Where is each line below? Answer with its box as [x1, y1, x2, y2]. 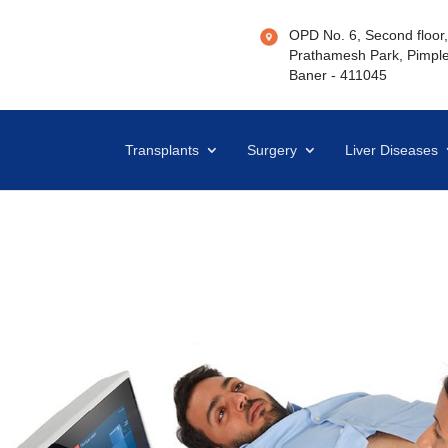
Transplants [125, 142, 200, 158]
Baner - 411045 [289, 67, 388, 83]
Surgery [247, 142, 298, 158]
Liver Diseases [345, 142, 439, 158]
